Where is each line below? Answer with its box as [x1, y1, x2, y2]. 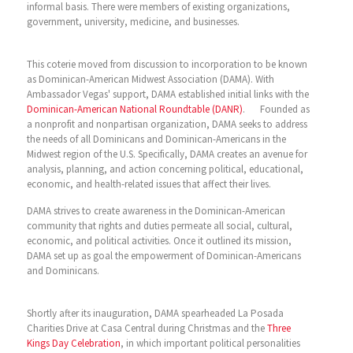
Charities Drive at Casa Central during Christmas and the [26, 321, 267, 335]
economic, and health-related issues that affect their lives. [26, 177, 271, 191]
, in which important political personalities [120, 336, 300, 350]
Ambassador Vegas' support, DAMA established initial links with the [26, 87, 309, 101]
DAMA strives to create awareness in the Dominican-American [26, 204, 285, 217]
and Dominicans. [26, 264, 112, 277]
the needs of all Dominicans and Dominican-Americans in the [26, 132, 286, 146]
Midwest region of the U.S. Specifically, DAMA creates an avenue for [26, 147, 307, 161]
